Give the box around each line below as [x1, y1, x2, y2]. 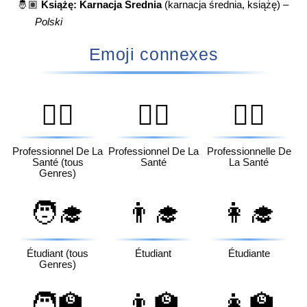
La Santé [229, 157, 269, 169]
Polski [35, 16, 63, 27]
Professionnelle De [206, 146, 291, 158]
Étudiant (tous [27, 248, 89, 260]
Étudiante [228, 248, 270, 260]
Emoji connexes [88, 45, 219, 64]
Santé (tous [32, 157, 84, 169]
